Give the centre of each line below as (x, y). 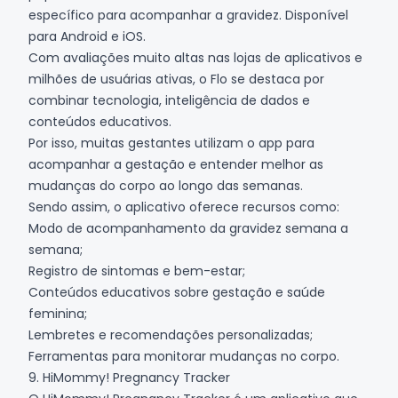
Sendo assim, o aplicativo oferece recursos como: (184, 207)
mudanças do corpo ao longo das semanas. (166, 185)
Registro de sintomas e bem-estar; (137, 271)
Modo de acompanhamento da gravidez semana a (188, 228)
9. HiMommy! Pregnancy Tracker (129, 377)
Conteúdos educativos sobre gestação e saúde (177, 292)
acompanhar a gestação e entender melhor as (176, 164)
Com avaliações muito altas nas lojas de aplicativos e (195, 57)
